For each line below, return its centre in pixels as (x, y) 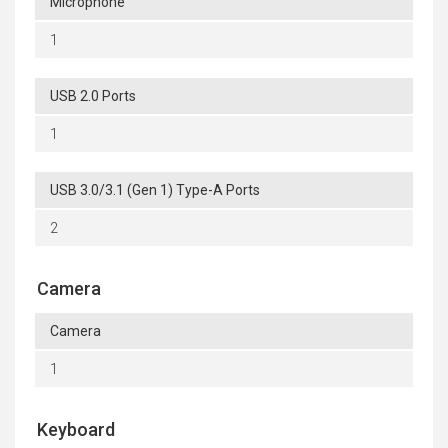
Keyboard (76, 430)
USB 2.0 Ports (93, 96)
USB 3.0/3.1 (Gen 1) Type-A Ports (155, 190)
